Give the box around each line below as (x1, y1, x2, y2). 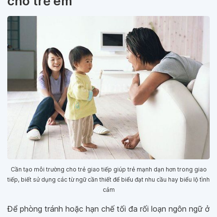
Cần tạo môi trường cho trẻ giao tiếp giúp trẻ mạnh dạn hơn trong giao (10, 166, 207, 173)
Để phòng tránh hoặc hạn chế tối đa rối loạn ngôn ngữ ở (7, 204, 210, 214)
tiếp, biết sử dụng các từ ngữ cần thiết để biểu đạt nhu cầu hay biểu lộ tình (7, 176, 210, 184)
